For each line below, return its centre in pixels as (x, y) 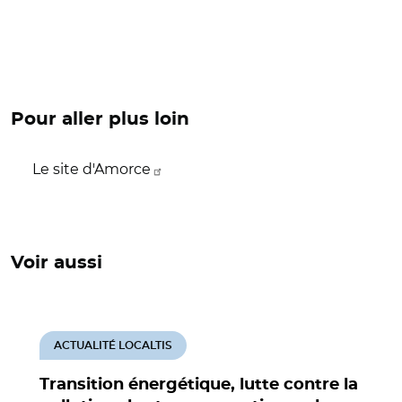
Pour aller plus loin (100, 119)
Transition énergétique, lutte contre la (199, 385)
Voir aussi (57, 263)
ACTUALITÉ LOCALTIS (113, 345)
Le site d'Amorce (92, 169)
